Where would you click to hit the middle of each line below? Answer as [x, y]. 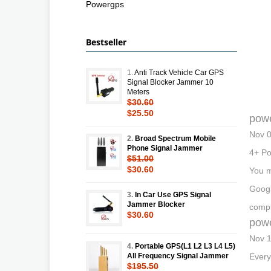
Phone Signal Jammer [165, 148]
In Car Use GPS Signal [173, 194]
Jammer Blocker [156, 204]
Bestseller [106, 42]
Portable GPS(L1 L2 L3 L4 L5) [185, 246]
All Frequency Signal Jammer [178, 256]
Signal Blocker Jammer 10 [170, 82]
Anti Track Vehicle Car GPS [179, 72]
